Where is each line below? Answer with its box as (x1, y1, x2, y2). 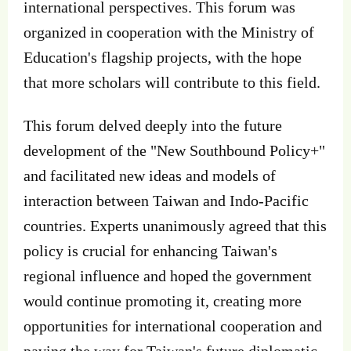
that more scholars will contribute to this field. (24, 74, 320, 92)
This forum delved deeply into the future (24, 116, 282, 134)
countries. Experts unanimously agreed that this (24, 216, 327, 234)
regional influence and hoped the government (24, 266, 312, 284)
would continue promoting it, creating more (24, 291, 302, 309)
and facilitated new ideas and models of (24, 166, 276, 184)
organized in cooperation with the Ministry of (24, 24, 314, 42)
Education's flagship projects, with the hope (24, 49, 302, 67)
